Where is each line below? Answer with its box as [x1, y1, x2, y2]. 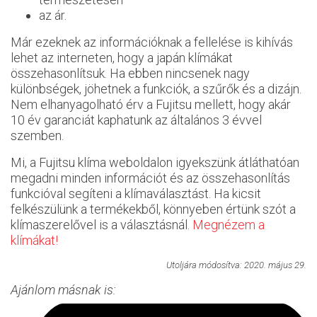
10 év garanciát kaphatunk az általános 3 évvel [11, 112, 262, 127]
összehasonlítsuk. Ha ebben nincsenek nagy [11, 65, 250, 81]
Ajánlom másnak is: [11, 282, 116, 297]
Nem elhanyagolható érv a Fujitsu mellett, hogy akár [11, 96, 291, 112]
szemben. [11, 127, 64, 143]
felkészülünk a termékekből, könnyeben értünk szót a [11, 201, 296, 217]
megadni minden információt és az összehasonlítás [11, 170, 290, 185]
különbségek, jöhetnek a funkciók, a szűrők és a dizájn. [11, 81, 301, 96]
